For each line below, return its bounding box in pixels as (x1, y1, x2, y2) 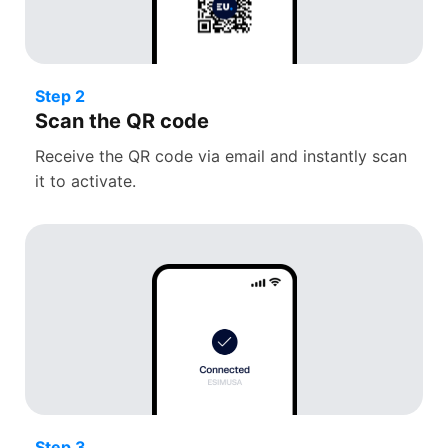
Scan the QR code (35, 109, 209, 134)
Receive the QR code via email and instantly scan (35, 146, 407, 167)
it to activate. (35, 171, 136, 192)
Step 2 (35, 86, 85, 107)
